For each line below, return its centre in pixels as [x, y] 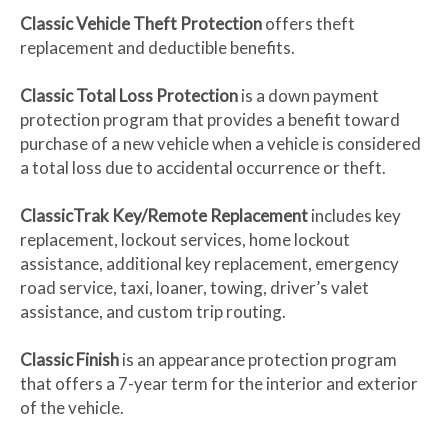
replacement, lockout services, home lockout [185, 240]
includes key [354, 216]
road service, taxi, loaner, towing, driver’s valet [194, 288]
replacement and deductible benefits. [157, 48]
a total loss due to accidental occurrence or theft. [203, 168]
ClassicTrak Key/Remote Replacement [164, 216]
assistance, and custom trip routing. [153, 312]
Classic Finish [69, 360]
